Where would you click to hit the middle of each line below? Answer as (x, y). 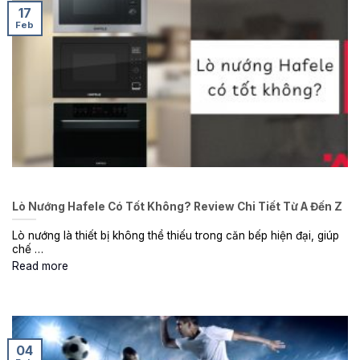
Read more (40, 266)
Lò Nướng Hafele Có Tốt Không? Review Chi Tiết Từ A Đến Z (177, 206)
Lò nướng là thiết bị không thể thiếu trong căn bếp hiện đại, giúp (176, 236)
